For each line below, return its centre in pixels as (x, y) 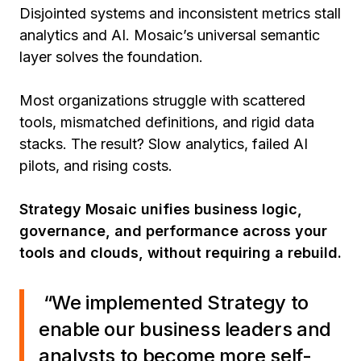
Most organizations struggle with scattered (162, 100)
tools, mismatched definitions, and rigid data (167, 122)
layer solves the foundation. (111, 57)
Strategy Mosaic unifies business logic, (161, 209)
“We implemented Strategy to (174, 303)
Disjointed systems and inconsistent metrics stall (180, 13)
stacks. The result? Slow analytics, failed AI (164, 144)
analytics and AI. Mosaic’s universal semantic (170, 35)
